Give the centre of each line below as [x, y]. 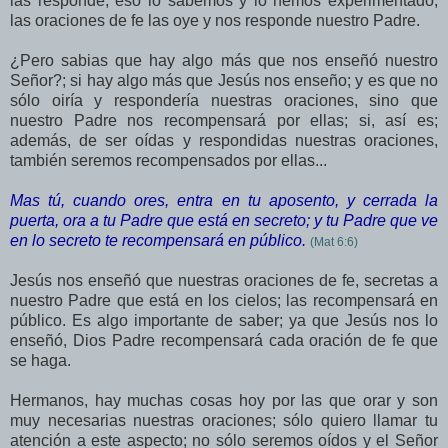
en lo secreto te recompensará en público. [158, 240]
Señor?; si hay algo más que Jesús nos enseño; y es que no [224, 80]
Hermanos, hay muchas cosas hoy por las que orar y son [224, 400]
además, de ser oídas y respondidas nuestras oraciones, [224, 140]
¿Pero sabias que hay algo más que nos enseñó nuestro [224, 60]
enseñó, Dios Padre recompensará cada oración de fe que [224, 340]
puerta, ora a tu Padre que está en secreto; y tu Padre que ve [224, 220]
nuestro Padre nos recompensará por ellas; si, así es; [224, 120]
